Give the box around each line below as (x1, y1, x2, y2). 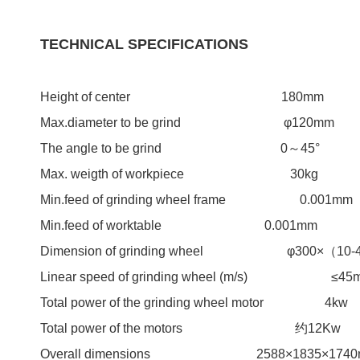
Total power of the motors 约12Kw (39, 321, 341, 335)
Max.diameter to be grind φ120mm (39, 115, 334, 129)
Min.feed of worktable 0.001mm (39, 218, 317, 232)
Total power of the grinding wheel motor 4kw (39, 295, 348, 309)
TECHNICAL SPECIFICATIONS (39, 35, 248, 52)
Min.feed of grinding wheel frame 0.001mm (39, 192, 353, 207)
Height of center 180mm (39, 89, 324, 104)
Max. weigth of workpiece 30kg (39, 166, 318, 181)
